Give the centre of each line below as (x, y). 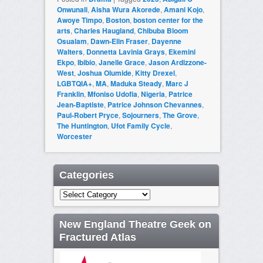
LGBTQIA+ (74, 84)
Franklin (70, 94)
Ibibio (86, 63)
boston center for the (168, 20)
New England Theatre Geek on (135, 225)
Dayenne (166, 41)
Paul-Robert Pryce (87, 115)
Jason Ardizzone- (177, 63)
